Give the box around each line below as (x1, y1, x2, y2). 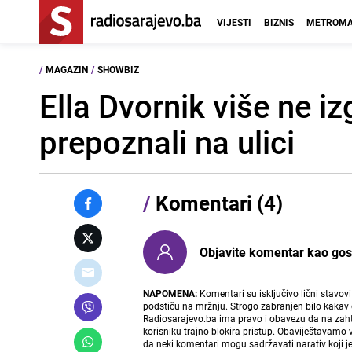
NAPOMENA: (143, 287, 198, 299)
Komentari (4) (151, 189, 284, 217)
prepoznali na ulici (39, 121, 295, 163)
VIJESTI (217, 16, 251, 28)
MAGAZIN (46, 63, 88, 75)
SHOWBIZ (97, 63, 139, 75)
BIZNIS (264, 16, 294, 28)
